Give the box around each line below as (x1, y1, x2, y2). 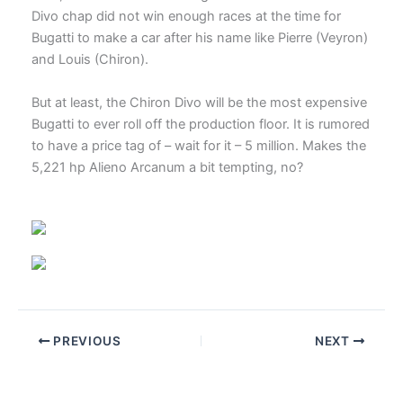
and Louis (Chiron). (31, 51, 148, 68)
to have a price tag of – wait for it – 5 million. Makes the (31, 137, 366, 154)
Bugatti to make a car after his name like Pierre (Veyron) (31, 30, 368, 47)
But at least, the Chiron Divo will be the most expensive (31, 94, 367, 111)
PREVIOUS (49, 334, 121, 349)
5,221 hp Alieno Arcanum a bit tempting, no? (31, 158, 303, 175)
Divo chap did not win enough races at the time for (31, 8, 341, 25)
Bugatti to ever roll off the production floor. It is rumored (31, 115, 370, 132)
